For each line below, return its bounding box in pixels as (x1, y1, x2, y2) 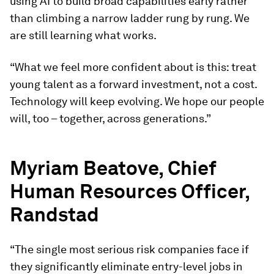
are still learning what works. (10, 29, 157, 42)
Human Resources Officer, (10, 179, 250, 203)
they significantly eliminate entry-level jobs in (10, 260, 243, 273)
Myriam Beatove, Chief (10, 156, 217, 180)
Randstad (10, 202, 99, 226)
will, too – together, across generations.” (10, 112, 211, 125)
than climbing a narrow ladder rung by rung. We (10, 12, 250, 24)
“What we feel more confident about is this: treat (10, 61, 256, 73)
